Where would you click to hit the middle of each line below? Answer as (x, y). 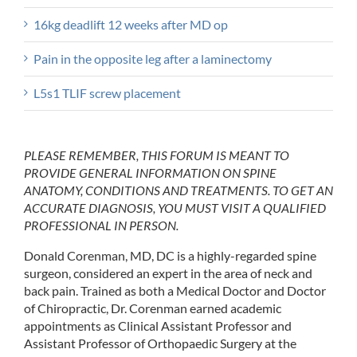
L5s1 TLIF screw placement (107, 93)
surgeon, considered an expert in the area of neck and (168, 273)
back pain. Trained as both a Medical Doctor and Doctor (175, 291)
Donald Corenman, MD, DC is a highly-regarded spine (170, 256)
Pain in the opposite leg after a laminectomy (153, 59)
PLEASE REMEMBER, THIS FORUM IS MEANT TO (157, 155)
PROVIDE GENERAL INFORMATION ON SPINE (150, 173)
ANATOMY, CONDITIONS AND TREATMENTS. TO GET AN (178, 190)
